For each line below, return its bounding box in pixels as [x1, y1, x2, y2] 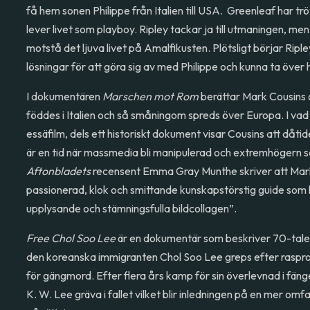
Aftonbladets [26, 164, 93, 178]
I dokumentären [26, 89, 103, 103]
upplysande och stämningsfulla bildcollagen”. [26, 201, 239, 215]
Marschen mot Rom [102, 89, 199, 103]
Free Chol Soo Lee [26, 231, 116, 245]
